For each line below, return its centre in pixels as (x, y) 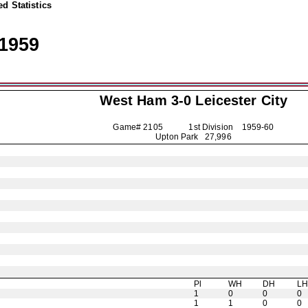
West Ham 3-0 (147, 100)
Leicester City (242, 100)
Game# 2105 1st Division (177, 127)
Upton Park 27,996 (194, 137)
